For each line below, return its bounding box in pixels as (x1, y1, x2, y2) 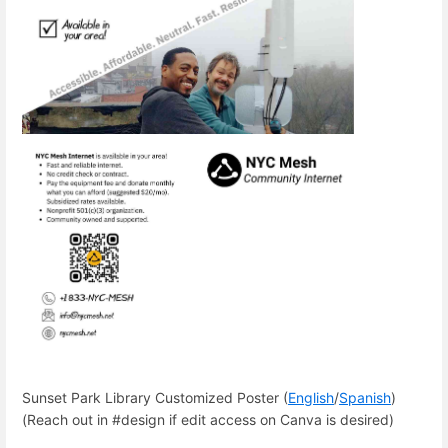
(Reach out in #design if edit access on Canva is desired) (22, 411, 394, 428)
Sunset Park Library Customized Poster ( (22, 389, 288, 406)
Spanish (339, 389, 391, 406)
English (288, 389, 334, 406)
